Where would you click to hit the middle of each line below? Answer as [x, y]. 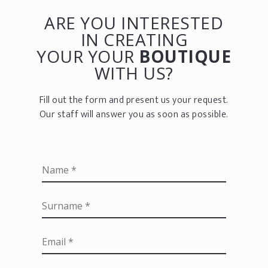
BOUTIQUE [185, 56]
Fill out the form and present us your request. [134, 100]
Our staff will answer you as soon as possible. [134, 114]
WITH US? [134, 73]
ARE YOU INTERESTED [134, 22]
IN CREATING [134, 39]
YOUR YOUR [88, 56]
